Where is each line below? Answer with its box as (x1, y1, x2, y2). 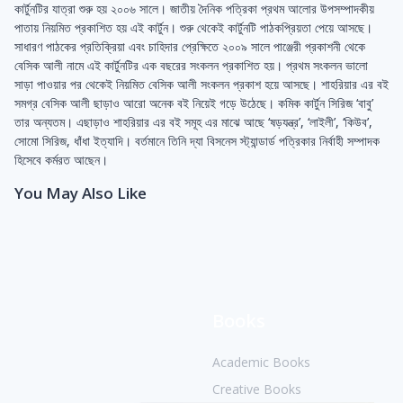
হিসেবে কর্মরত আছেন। (14, 151, 108, 169)
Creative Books (212, 381, 301, 399)
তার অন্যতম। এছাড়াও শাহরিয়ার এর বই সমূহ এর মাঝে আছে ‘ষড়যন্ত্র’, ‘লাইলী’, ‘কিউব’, (14, 113, 372, 131)
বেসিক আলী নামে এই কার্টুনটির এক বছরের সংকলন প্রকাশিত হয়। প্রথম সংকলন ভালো (14, 57, 368, 75)
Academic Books (212, 353, 310, 371)
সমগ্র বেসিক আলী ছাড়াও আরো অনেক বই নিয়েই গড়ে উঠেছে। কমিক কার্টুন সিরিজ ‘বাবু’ (14, 94, 373, 112)
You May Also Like (14, 183, 147, 204)
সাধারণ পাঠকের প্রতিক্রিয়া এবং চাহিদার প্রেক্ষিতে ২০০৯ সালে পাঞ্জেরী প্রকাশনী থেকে (14, 38, 365, 56)
